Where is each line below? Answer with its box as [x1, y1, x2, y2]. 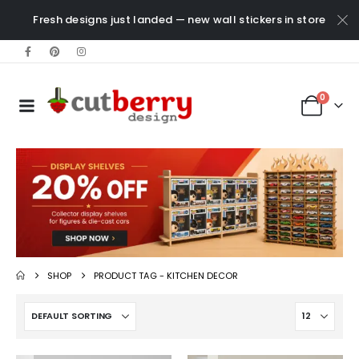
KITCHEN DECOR [167, 268, 239, 282]
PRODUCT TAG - [94, 268, 167, 282]
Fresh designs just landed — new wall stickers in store [33, 12, 326, 27]
